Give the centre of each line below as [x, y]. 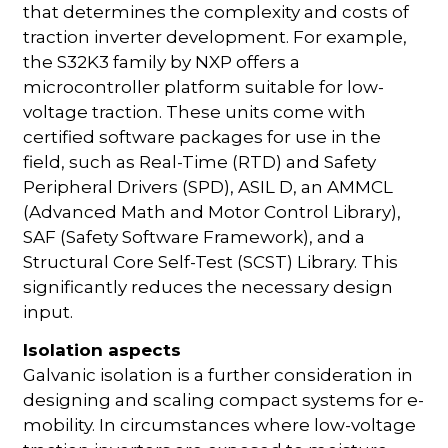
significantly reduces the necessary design [208, 286]
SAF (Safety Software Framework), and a [194, 236]
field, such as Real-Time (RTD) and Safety [200, 161]
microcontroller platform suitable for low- [204, 86]
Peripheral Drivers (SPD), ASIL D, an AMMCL [208, 186]
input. [48, 311]
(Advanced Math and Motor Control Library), [212, 211]
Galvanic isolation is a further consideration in [218, 374]
